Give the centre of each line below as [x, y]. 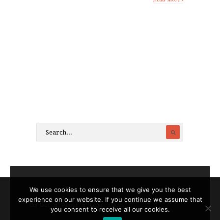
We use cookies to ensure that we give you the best [110, 190]
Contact [40, 205]
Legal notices [107, 205]
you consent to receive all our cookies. [110, 209]
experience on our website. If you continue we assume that [110, 199]
